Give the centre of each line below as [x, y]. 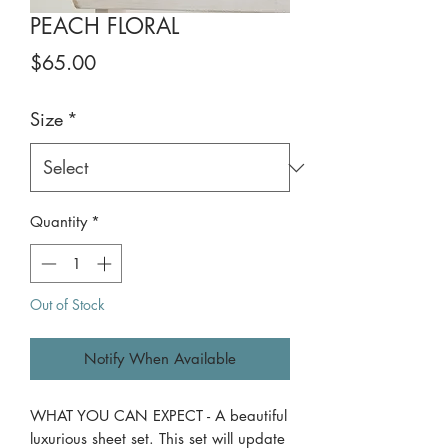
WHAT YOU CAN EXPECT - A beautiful [158, 415]
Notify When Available [160, 358]
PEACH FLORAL [104, 26]
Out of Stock [67, 304]
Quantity [58, 222]
